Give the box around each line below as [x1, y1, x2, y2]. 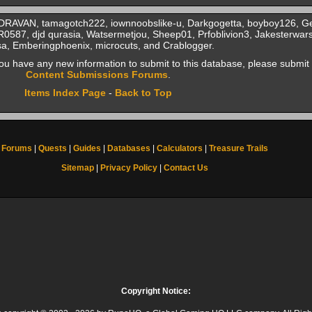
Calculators [156, 143, 203, 153]
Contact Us [163, 163, 208, 173]
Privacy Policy [100, 163, 157, 173]
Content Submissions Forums [25, 69, 168, 80]
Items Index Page [24, 87, 106, 98]
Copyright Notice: [121, 286, 191, 296]
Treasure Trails [208, 143, 268, 153]
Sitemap [61, 163, 94, 173]
